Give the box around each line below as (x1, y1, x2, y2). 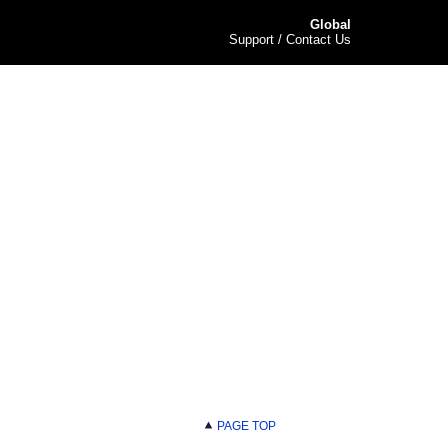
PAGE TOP (214, 419, 276, 433)
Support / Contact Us (229, 32, 351, 47)
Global (310, 17, 351, 32)
